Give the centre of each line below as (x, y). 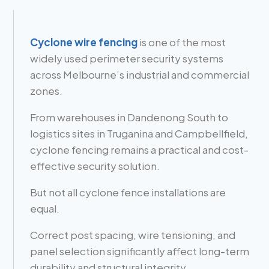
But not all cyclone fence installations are (128, 192)
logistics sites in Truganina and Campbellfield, (139, 133)
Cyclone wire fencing (84, 42)
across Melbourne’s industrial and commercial (140, 74)
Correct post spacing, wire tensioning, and (133, 234)
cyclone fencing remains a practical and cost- (140, 149)
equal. (45, 208)
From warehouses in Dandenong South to (129, 117)
